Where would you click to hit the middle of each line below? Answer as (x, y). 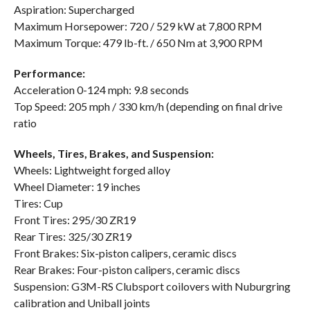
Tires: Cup (38, 203)
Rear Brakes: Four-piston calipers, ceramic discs (127, 269)
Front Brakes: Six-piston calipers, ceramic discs (125, 253)
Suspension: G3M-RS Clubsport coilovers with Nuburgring (152, 286)
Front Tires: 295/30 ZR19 (74, 219)
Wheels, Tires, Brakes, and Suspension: (113, 153)
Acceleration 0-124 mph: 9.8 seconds (101, 89)
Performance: (49, 73)
